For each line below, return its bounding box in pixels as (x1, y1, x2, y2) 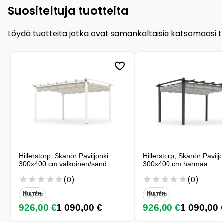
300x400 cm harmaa (143, 159, 208, 167)
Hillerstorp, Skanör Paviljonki (19, 151, 109, 160)
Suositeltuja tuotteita (8, 2, 129, 19)
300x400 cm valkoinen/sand (19, 159, 107, 167)
